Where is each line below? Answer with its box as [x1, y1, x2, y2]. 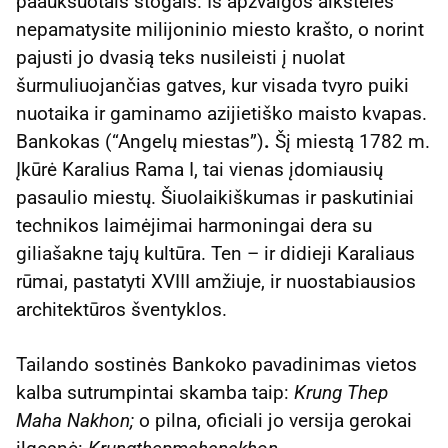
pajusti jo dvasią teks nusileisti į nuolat [16, 45, 345, 69]
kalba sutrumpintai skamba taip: [16, 380, 294, 404]
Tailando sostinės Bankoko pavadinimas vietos [16, 352, 417, 376]
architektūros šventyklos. [16, 297, 227, 321]
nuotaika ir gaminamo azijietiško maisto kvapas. [16, 101, 427, 125]
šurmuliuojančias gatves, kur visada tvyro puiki [16, 73, 409, 97]
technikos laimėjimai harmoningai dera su [16, 213, 372, 237]
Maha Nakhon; [16, 408, 139, 432]
